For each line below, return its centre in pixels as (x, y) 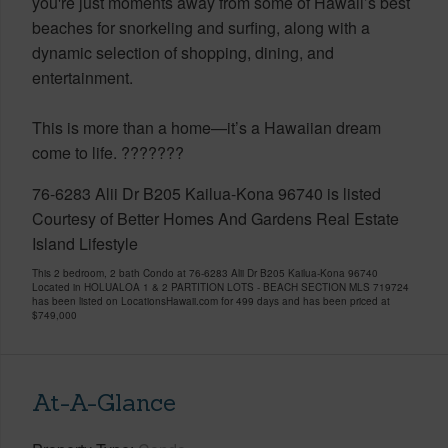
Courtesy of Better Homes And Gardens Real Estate (215, 218)
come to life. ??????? (108, 152)
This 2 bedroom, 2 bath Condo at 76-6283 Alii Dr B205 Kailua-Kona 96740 (205, 272)
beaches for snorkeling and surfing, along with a (201, 27)
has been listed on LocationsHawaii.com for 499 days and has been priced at (211, 300)
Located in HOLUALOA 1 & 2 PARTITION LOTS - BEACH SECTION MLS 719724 (220, 286)
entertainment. (82, 77)
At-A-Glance (104, 402)
